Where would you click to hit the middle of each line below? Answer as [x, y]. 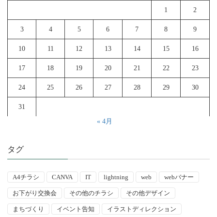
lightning [116, 177]
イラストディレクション [142, 209]
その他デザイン [148, 193]
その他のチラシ [91, 193]
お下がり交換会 [35, 193]
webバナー [179, 177]
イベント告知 [76, 209]
